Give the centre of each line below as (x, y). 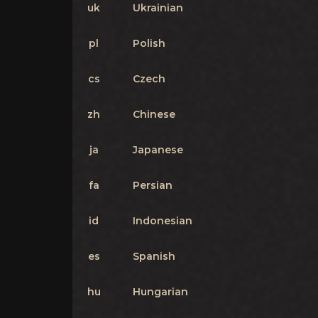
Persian (153, 185)
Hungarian (160, 292)
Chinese (154, 114)
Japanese (158, 150)
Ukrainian (158, 8)
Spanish (154, 256)
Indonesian (163, 221)
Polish (149, 43)
